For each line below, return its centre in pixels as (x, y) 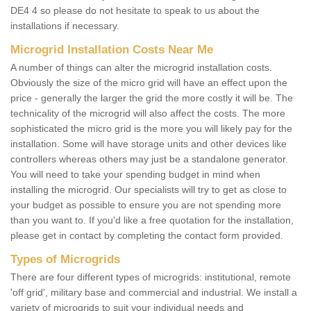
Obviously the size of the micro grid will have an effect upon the (149, 83)
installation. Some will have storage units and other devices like (149, 144)
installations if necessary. (65, 26)
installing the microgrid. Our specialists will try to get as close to (149, 190)
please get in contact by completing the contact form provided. (147, 236)
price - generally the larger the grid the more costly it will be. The (152, 98)
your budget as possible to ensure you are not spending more (146, 205)
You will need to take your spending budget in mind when (135, 175)
